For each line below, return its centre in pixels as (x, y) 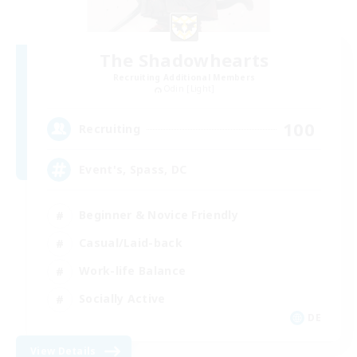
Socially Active (122, 299)
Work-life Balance (133, 271)
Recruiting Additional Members (184, 78)
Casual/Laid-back (131, 243)
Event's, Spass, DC (133, 170)
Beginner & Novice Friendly (159, 215)
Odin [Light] (189, 89)
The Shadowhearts (184, 60)
